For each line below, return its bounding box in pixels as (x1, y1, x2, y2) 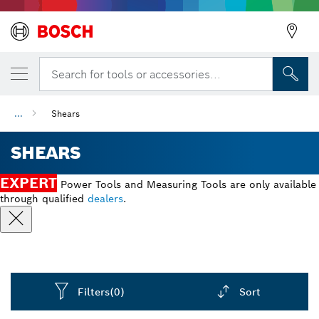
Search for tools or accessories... (51, 66, 221, 82)
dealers (88, 192, 123, 205)
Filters (78, 285, 110, 298)
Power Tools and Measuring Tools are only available (57, 178, 316, 191)
